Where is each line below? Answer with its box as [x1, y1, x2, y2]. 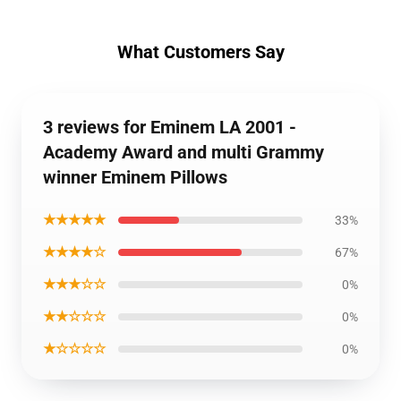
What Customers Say [116, 41, 285, 63]
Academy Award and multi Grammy [43, 141, 324, 163]
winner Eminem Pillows [43, 166, 227, 188]
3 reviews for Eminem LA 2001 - [43, 116, 296, 138]
